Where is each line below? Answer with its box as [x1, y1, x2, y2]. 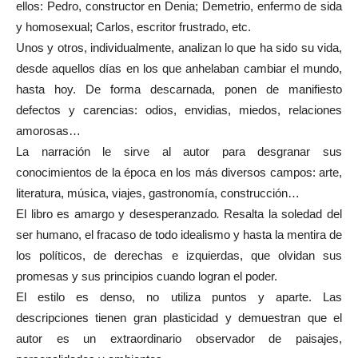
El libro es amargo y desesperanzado [16, 207, 217, 221]
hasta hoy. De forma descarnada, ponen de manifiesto [16, 82, 342, 96]
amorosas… [16, 124, 81, 137]
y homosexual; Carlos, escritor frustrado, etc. [16, 20, 251, 34]
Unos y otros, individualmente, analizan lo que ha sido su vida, [16, 41, 342, 54]
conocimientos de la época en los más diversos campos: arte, [16, 165, 342, 179]
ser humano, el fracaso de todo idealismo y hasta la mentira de [16, 228, 342, 241]
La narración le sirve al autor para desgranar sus [16, 145, 342, 158]
